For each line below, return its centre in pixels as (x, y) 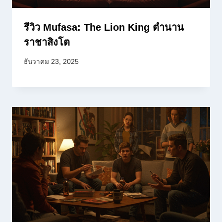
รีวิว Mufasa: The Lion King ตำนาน (104, 28)
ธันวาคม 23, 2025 (51, 61)
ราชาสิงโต (47, 42)
